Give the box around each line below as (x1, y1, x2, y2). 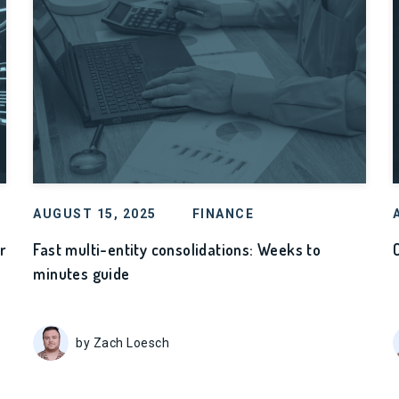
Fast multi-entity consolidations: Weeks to (33, 240, 322, 259)
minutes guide (33, 264, 130, 283)
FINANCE (191, 207, 255, 221)
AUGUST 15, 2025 (33, 207, 157, 221)
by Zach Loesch (76, 335, 170, 350)
